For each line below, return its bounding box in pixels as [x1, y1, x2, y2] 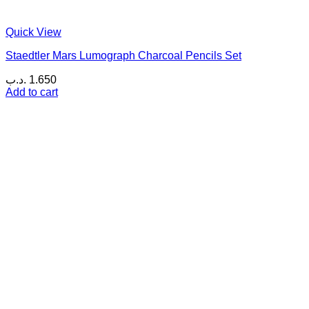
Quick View [6, 26, 61, 39]
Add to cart [6, 86, 58, 99]
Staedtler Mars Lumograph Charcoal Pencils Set [6, 50, 241, 62]
